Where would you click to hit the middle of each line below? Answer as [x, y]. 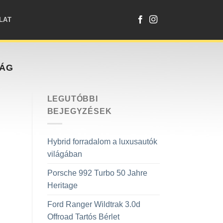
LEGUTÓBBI [72, 99]
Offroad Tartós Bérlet [83, 217]
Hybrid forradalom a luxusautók [102, 141]
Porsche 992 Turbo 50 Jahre [97, 173]
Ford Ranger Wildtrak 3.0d [94, 204]
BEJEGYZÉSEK [79, 111]
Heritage [62, 185]
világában [64, 154]
